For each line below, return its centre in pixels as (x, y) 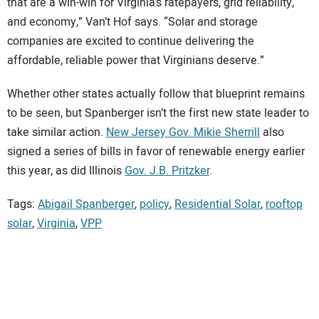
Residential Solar (218, 204)
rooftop (284, 204)
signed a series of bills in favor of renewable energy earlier (156, 152)
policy (155, 204)
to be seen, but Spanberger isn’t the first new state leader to (158, 113)
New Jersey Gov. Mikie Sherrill (183, 132)
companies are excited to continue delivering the (131, 42)
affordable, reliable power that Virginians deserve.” (136, 61)
